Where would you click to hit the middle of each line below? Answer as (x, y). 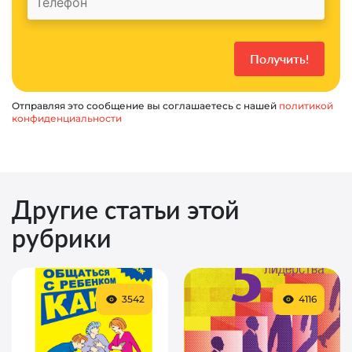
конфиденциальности (67, 118)
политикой (306, 105)
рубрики (62, 237)
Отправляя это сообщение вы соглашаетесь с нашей (145, 105)
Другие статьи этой (126, 209)
